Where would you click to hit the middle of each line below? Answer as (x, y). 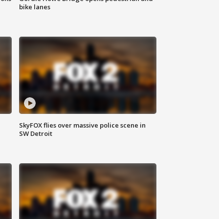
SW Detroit (36, 134)
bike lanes (35, 7)
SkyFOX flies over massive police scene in (83, 125)
